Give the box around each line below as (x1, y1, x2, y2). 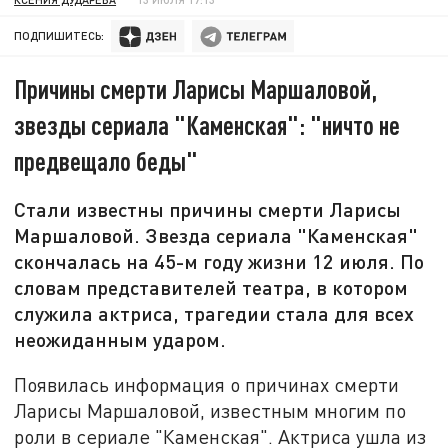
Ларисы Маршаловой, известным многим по (14, 398, 407, 422)
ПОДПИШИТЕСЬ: (14, 29, 105, 43)
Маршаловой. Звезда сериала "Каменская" (14, 223, 419, 248)
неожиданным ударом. (14, 327, 227, 352)
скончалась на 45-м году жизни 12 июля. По (14, 249, 425, 274)
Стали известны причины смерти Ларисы (14, 197, 402, 222)
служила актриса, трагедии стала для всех (14, 301, 415, 326)
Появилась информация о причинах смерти (14, 372, 400, 396)
